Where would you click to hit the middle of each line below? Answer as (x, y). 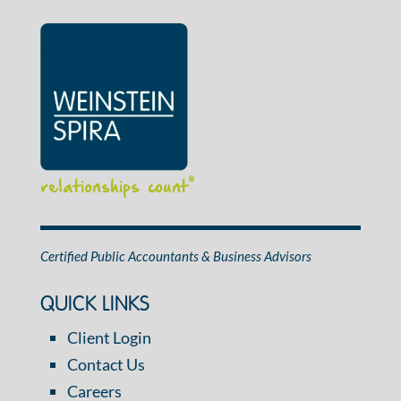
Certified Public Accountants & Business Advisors (175, 256)
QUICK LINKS (94, 304)
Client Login (109, 337)
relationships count (114, 187)
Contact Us (106, 364)
